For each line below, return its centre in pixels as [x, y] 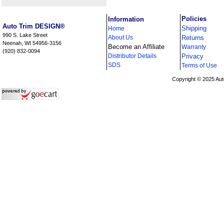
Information [126, 19]
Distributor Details [132, 56]
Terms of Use [199, 65]
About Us [120, 37]
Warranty [193, 47]
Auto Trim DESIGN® [33, 26]
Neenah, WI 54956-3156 [32, 43]
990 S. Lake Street [25, 35]
